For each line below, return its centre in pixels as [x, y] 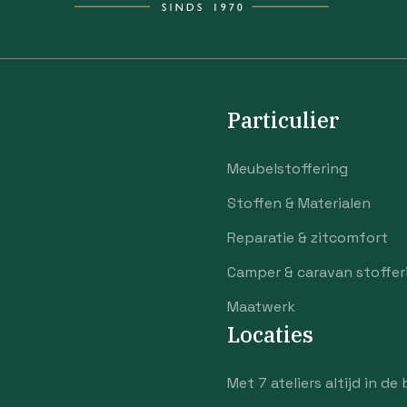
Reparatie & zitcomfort [307, 238]
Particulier [283, 120]
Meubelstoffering [287, 169]
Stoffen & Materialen [298, 203]
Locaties [270, 334]
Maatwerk [261, 307]
